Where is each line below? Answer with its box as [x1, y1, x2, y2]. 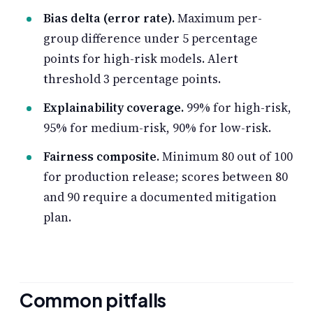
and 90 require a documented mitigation [43, 188, 277, 205]
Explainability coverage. [43, 99, 184, 116]
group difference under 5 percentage [43, 29, 258, 47]
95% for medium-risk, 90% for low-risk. [43, 119, 271, 136]
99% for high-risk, [184, 99, 291, 116]
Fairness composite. [43, 147, 159, 165]
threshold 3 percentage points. [43, 70, 221, 87]
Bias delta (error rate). [43, 9, 175, 27]
